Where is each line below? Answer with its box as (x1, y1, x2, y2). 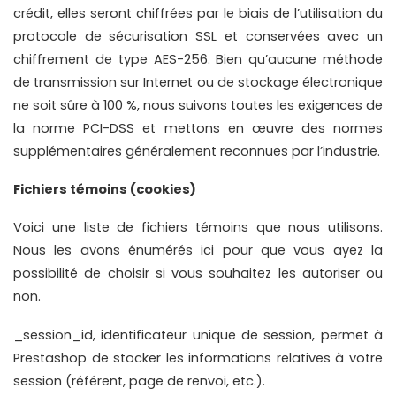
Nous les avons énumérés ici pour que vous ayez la (13, 241, 383, 260)
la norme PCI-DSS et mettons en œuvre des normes (13, 118, 383, 137)
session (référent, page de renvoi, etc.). (13, 371, 265, 390)
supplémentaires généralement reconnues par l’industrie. (13, 141, 380, 160)
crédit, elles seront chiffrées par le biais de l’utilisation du (13, 4, 383, 22)
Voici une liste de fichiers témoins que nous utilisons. (13, 218, 383, 237)
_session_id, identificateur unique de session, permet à (13, 325, 383, 344)
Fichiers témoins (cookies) (13, 180, 196, 199)
